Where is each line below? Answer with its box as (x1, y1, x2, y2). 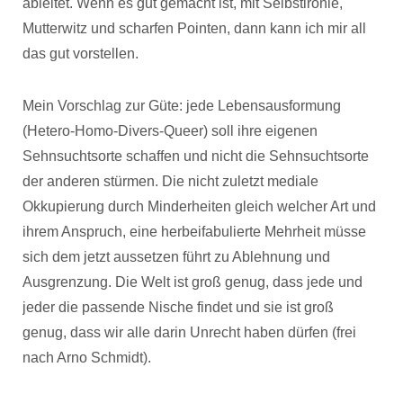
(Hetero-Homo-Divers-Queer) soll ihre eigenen (22, 123, 318, 139)
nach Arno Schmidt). (22, 350, 151, 365)
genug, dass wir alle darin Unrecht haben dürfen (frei (22, 325, 356, 340)
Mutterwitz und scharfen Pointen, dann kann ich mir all (22, 21, 366, 36)
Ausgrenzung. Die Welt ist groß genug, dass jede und (22, 274, 363, 290)
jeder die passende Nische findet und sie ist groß (22, 300, 334, 315)
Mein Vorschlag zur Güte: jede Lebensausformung (22, 98, 341, 113)
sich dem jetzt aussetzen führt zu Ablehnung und (22, 249, 330, 264)
